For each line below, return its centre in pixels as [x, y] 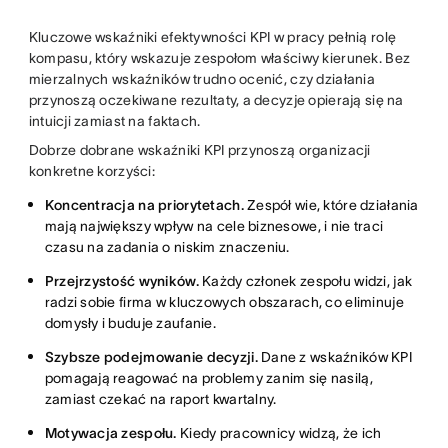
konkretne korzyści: [91, 170]
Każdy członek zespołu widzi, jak [305, 280]
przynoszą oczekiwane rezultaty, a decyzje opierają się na [216, 99]
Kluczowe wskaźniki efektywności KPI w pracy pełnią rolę [212, 36]
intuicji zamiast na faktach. [114, 120]
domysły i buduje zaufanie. [130, 322]
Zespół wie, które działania [331, 204]
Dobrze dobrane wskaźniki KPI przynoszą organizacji [199, 149]
